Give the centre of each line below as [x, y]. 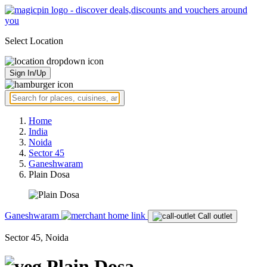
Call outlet [215, 216]
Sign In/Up [28, 73]
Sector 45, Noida [37, 237]
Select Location [34, 41]
